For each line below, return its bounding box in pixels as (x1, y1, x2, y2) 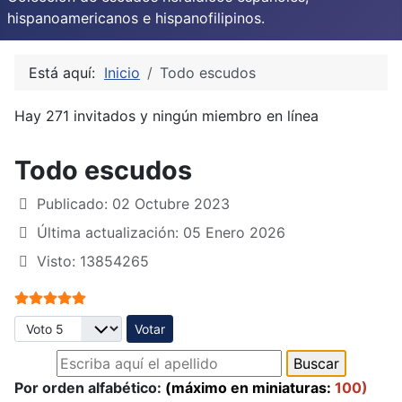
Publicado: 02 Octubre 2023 (37, 194, 230, 213)
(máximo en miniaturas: (165, 378, 331, 397)
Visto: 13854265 (37, 251, 149, 270)
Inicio (104, 63, 140, 82)
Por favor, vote (13, 315, 115, 334)
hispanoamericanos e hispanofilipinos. (7, 8, 265, 27)
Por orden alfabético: (14, 378, 165, 397)
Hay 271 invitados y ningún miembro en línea (14, 106, 319, 125)
